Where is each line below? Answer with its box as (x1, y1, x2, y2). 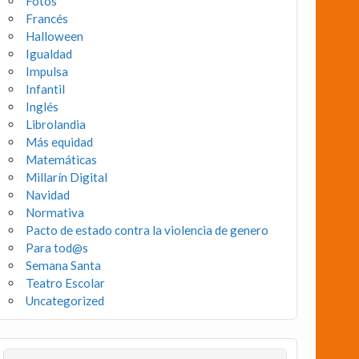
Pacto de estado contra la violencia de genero (26, 223, 269, 238)
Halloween (26, 29, 84, 44)
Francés (26, 11, 69, 26)
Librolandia (26, 117, 87, 132)
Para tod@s (26, 240, 89, 256)
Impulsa (26, 64, 69, 79)
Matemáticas (26, 152, 98, 167)
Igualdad (26, 46, 73, 62)
